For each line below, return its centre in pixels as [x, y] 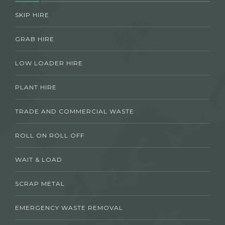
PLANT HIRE [36, 87]
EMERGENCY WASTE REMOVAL [69, 207]
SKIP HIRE [32, 15]
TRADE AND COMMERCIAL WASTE [75, 111]
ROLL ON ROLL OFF [50, 135]
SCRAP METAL [40, 183]
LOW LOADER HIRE [49, 63]
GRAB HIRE [35, 39]
